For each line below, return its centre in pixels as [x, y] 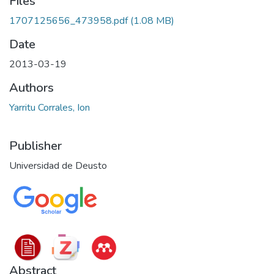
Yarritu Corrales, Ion [50, 108]
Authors [31, 88]
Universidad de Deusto [58, 166]
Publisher [35, 146]
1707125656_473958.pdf [68, 21]
